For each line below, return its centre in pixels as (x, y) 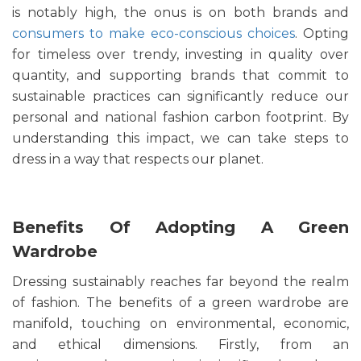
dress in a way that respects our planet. (138, 160)
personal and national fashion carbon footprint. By (180, 118)
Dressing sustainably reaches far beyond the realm (180, 282)
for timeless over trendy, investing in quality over (180, 55)
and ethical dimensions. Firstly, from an (180, 345)
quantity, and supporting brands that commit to (180, 76)
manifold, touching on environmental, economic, (180, 324)
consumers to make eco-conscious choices (154, 34)
